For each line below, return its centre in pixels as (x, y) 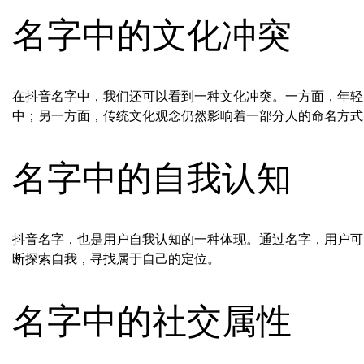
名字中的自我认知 (152, 178)
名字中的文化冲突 (152, 35)
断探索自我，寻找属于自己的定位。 (116, 258)
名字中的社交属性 (152, 321)
